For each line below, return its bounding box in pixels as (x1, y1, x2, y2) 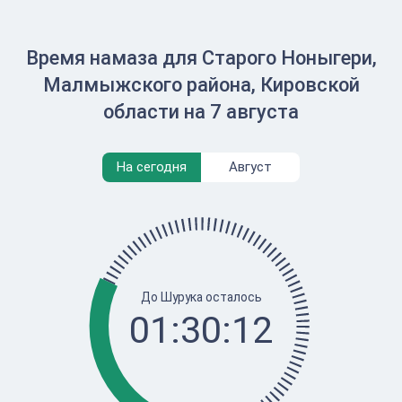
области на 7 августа (103, 100, 299, 123)
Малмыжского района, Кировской (42, 74, 360, 96)
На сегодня (117, 159, 187, 175)
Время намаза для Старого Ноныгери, (25, 47, 377, 69)
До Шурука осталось (140, 289, 262, 304)
